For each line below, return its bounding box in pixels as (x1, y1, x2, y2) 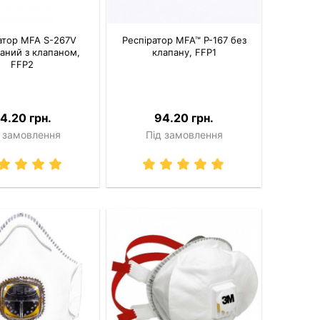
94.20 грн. (154, 111, 214, 126)
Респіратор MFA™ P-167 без (121, 34, 246, 46)
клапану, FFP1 (151, 46, 216, 59)
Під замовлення (145, 129, 223, 141)
